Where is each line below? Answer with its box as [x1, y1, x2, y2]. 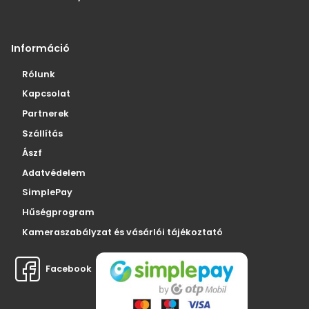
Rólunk [22, 68, 55, 80]
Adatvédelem [22, 166, 86, 179]
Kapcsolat [22, 88, 70, 100]
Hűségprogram [22, 206, 94, 218]
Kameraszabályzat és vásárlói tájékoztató [22, 226, 223, 238]
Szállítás [22, 127, 63, 139]
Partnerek [22, 107, 69, 119]
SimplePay [22, 186, 72, 199]
